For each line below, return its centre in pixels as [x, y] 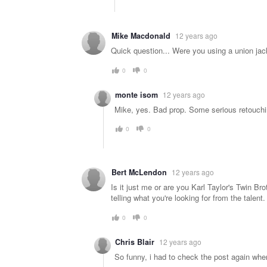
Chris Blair [134, 242]
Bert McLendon [139, 173]
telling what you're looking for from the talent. [188, 198]
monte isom [136, 94]
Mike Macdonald [141, 36]
